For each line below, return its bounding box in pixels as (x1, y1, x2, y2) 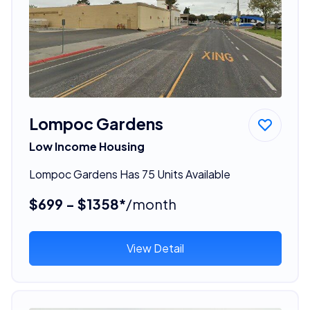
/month (125, 194, 176, 212)
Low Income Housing (28, 138, 145, 154)
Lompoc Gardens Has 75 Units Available (28, 166, 230, 181)
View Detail (126, 240, 184, 255)
